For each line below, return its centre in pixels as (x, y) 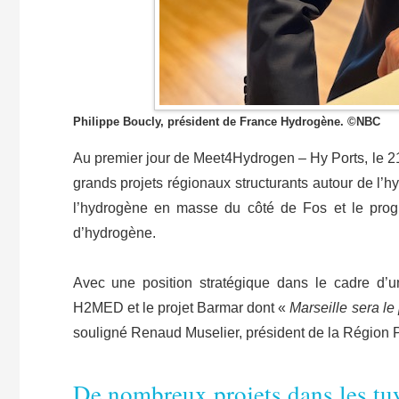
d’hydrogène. (116, 233)
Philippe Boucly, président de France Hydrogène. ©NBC (226, 122)
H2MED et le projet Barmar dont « (181, 308)
